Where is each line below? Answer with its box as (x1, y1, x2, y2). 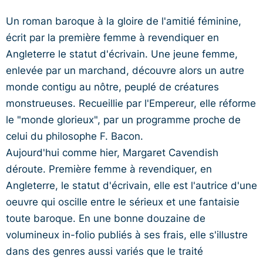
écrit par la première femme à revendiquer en (6, 30, 219, 45)
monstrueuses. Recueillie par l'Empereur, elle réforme (6, 96, 256, 110)
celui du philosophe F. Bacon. (6, 129, 143, 143)
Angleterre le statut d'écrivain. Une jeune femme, (6, 46, 238, 61)
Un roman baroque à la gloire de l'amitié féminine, (6, 14, 241, 28)
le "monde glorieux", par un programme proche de (6, 112, 241, 127)
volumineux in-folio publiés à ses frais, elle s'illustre (6, 227, 248, 242)
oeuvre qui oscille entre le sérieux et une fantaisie (6, 194, 240, 209)
